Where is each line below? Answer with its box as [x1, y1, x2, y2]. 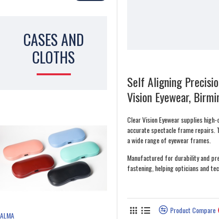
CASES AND [23, 28, 84, 51]
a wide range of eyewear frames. [127, 135, 211, 146]
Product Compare [170, 205, 216, 216]
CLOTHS [32, 46, 75, 68]
